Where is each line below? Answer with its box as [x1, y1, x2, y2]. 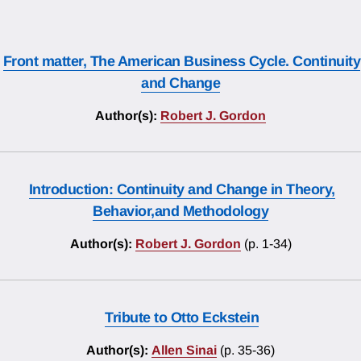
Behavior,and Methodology [93, 203, 268, 220]
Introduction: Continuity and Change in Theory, [28, 181, 335, 198]
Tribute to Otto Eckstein [105, 309, 259, 326]
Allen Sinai [151, 343, 217, 358]
